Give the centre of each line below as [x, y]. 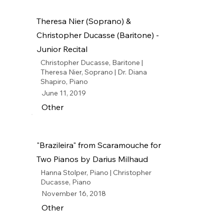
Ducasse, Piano [65, 182]
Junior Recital [62, 49]
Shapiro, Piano [64, 81]
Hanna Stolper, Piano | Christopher [96, 172]
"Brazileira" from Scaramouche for [99, 145]
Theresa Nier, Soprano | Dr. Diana [93, 72]
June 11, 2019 [64, 93]
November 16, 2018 [74, 193]
